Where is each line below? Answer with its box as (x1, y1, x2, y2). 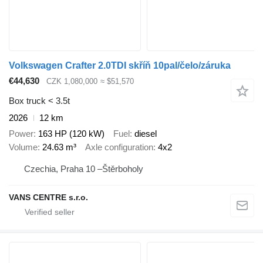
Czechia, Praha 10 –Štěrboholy (24, 164, 143, 174)
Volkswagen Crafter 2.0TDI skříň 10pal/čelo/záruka (9, 60, 231, 70)
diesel (134, 128, 157, 139)
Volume (9, 141, 38, 152)
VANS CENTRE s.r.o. (9, 193, 88, 203)
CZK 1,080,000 (46, 76, 97, 86)
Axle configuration (85, 141, 153, 152)
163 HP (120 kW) (38, 128, 104, 139)
